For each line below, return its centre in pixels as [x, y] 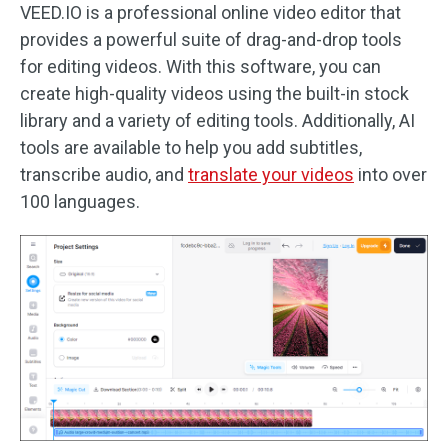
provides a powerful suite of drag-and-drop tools [211, 39]
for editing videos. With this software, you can [200, 66]
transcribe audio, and [104, 174]
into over [390, 174]
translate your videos [271, 174]
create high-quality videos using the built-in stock [214, 93]
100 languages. [80, 201]
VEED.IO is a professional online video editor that [210, 12]
